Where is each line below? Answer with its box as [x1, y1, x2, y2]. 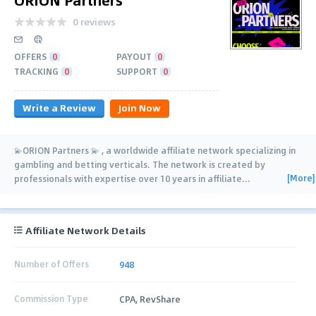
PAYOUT [116, 49, 152, 63]
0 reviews [73, 13, 116, 29]
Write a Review [23, 99, 96, 115]
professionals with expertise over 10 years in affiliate [14, 171, 242, 185]
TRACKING [14, 64, 59, 78]
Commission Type [14, 292, 88, 305]
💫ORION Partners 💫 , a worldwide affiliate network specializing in [14, 143, 296, 157]
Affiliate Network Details [25, 222, 146, 238]
